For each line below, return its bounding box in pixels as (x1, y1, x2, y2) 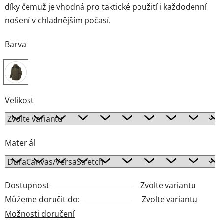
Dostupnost (5, 180, 49, 191)
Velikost (5, 95, 34, 106)
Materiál (5, 137, 35, 149)
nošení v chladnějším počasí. (5, 15, 110, 26)
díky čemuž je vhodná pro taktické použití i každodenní (5, 1, 207, 13)
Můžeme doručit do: (5, 194, 80, 205)
